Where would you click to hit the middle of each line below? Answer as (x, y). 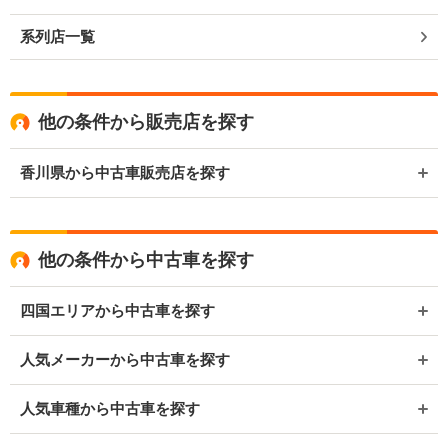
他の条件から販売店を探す (146, 122)
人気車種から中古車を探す (110, 409)
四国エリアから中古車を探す (117, 311)
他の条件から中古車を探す (146, 260)
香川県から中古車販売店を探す (125, 173)
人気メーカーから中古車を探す (125, 360)
